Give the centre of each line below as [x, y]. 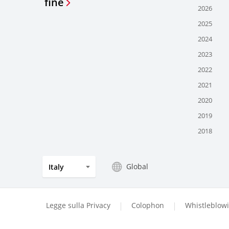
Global [137, 167]
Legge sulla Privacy [78, 205]
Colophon [148, 205]
